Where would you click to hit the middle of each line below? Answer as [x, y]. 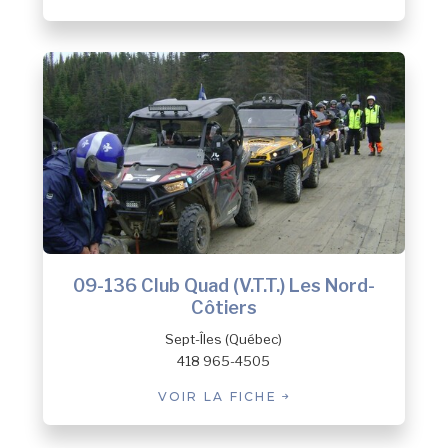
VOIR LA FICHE [220, 396]
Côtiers [223, 307]
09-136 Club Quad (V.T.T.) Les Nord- [223, 285]
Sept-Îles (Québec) [224, 339]
